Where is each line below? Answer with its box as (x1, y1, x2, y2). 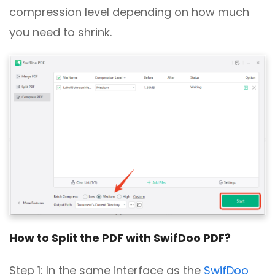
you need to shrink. (9, 24, 112, 40)
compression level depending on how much (9, 4, 249, 20)
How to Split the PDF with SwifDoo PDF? (9, 230, 231, 246)
